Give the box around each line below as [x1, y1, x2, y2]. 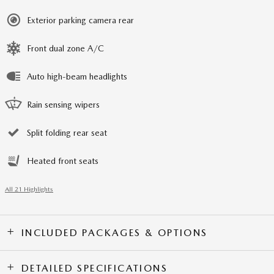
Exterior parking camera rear [27, 15, 134, 25]
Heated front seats [27, 156, 98, 166]
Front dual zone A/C [27, 43, 104, 53]
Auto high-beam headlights [27, 72, 127, 81]
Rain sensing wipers [27, 100, 100, 109]
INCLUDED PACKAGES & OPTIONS [21, 227, 208, 239]
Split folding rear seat [27, 128, 107, 138]
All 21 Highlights [5, 185, 53, 193]
